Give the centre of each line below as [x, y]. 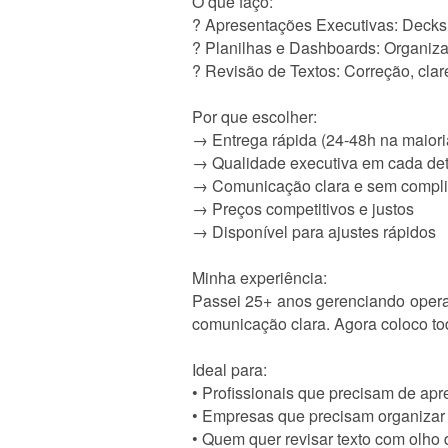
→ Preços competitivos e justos [303, 208]
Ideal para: [229, 369]
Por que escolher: [254, 116]
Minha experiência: [259, 277]
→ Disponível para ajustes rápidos [314, 231]
